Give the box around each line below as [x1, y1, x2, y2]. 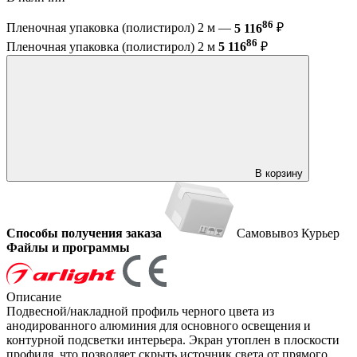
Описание [6, 289, 61, 304]
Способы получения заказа [6, 226, 162, 240]
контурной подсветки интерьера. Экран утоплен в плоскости [6, 332, 339, 347]
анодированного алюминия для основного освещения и [6, 318, 311, 332]
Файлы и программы [6, 240, 130, 254]
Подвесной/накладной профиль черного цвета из [6, 304, 274, 318]
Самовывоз [237, 226, 301, 240]
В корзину [255, 167, 303, 179]
